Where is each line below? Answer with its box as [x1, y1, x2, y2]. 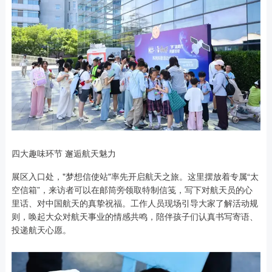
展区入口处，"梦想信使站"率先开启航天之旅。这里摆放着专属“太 [11, 169, 259, 182]
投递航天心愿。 [11, 223, 71, 236]
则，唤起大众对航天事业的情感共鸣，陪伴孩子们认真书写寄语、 [11, 209, 258, 222]
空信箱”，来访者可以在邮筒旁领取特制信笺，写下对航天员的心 [11, 183, 253, 195]
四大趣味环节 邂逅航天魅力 [11, 146, 116, 159]
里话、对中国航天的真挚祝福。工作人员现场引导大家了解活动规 [11, 196, 258, 209]
